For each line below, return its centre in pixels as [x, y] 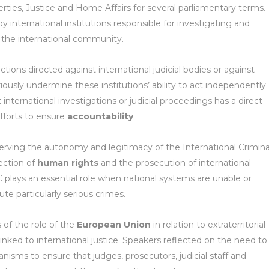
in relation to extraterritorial [208, 225]
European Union [114, 225]
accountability [100, 117]
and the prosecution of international [175, 163]
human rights [68, 163]
